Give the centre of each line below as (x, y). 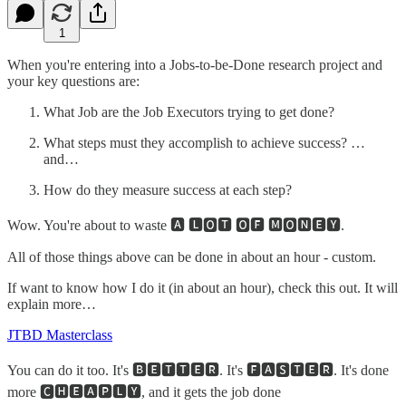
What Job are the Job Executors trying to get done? (189, 111)
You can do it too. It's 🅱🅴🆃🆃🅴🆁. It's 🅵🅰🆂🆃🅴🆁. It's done (198, 370)
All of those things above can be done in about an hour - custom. (192, 256)
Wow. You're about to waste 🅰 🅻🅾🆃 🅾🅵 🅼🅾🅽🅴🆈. (176, 225)
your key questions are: (73, 81)
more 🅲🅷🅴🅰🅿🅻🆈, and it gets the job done (144, 391)
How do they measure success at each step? (168, 189)
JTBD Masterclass (60, 334)
